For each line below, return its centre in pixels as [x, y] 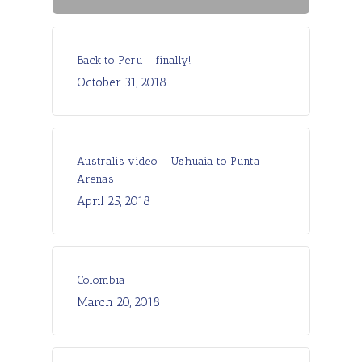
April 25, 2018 [114, 201]
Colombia [101, 280]
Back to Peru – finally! [134, 60]
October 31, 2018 [122, 82]
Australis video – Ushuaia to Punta [168, 161]
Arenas [95, 179]
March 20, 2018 [118, 302]
